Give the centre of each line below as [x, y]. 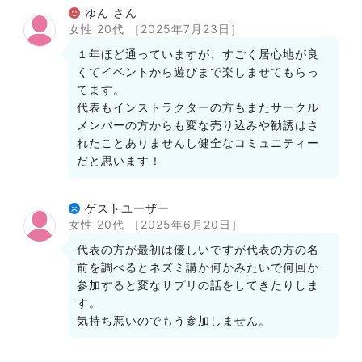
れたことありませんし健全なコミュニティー [198, 143]
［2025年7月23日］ [185, 29]
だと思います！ [119, 160]
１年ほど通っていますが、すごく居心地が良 [198, 54]
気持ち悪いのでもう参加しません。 [174, 320]
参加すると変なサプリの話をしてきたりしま [198, 285]
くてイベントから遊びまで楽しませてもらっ [198, 72]
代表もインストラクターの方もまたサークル [198, 107]
